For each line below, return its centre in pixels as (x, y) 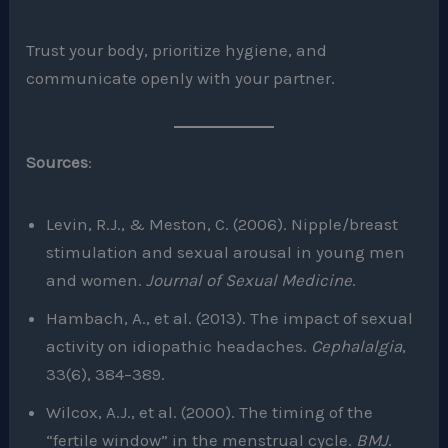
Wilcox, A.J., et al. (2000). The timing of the (210, 411)
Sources (57, 161)
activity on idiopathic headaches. (179, 345)
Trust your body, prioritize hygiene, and (177, 49)
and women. (96, 279)
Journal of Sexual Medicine (249, 279)
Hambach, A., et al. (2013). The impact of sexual (230, 317)
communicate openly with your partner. (181, 77)
